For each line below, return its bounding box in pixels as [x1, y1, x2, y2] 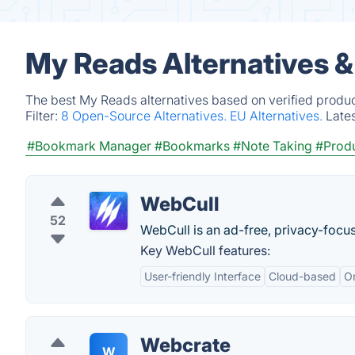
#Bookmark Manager [27, 138, 151, 154]
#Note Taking [233, 138, 312, 154]
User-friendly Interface [144, 269, 261, 283]
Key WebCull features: [140, 242, 270, 258]
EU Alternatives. [230, 108, 326, 124]
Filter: [25, 108, 61, 124]
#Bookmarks [155, 138, 230, 154]
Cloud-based [269, 269, 336, 283]
